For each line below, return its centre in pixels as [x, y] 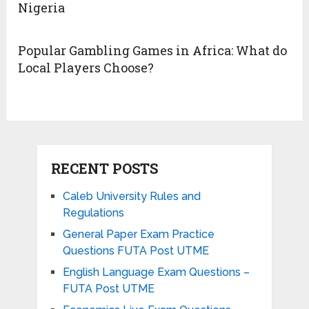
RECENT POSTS [104, 169]
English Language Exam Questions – [156, 272]
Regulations [93, 213]
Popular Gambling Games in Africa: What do [153, 51]
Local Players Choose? [86, 68]
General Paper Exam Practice [138, 235]
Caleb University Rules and [131, 197]
